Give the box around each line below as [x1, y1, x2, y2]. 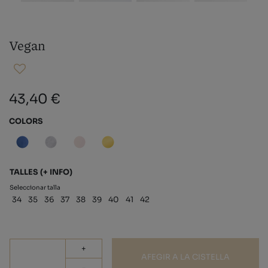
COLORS [9, 116, 43, 126]
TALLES [10, 167, 40, 178]
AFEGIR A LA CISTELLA [141, 252, 230, 263]
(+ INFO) [40, 167, 72, 178]
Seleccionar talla [10, 184, 60, 192]
